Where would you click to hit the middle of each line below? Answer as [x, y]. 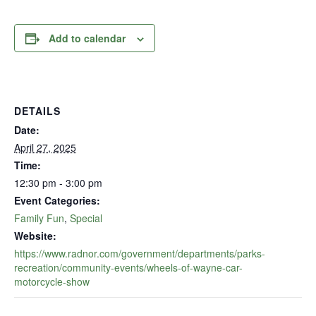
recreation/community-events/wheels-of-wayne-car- [128, 267]
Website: [35, 236]
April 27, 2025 [45, 147]
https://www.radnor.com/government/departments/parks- [140, 253]
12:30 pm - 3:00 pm [58, 183]
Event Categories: [57, 200]
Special [86, 218]
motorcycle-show [52, 281]
